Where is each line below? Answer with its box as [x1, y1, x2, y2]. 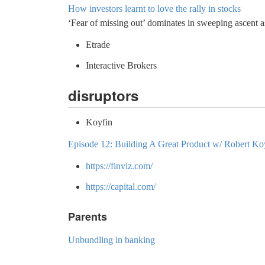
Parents [68, 208, 107, 224]
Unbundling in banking [68, 234, 155, 245]
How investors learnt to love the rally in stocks [68, 3, 241, 14]
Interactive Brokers [86, 60, 157, 70]
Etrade [86, 39, 110, 50]
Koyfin [86, 117, 112, 127]
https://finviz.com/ [86, 160, 153, 171]
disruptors [68, 85, 138, 105]
